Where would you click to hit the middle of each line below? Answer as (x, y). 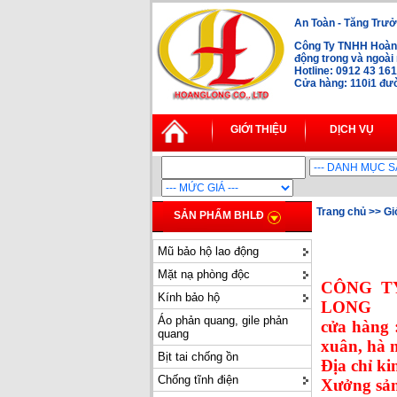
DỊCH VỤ (352, 129)
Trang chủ (341, 212)
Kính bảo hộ (189, 297)
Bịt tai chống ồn (198, 357)
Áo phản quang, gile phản (223, 320)
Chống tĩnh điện (198, 380)
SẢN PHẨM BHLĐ (219, 215)
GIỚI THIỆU (259, 129)
